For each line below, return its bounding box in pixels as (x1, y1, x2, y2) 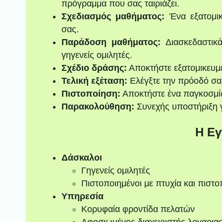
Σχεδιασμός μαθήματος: (61, 11, 165, 22)
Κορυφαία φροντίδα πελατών (81, 204, 195, 214)
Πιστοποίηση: (61, 89, 120, 99)
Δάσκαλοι (61, 152, 102, 163)
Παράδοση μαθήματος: (61, 37, 161, 48)
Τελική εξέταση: (61, 76, 127, 86)
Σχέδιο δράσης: (61, 63, 127, 73)
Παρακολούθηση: (61, 102, 134, 112)
